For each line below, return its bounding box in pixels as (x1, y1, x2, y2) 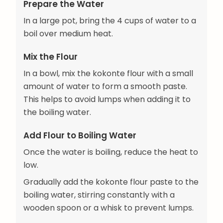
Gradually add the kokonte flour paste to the (23, 176, 199, 188)
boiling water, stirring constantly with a (23, 189, 175, 201)
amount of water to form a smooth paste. (23, 80, 187, 92)
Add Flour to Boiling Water (23, 129, 136, 142)
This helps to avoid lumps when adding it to (23, 93, 191, 105)
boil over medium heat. (23, 27, 113, 39)
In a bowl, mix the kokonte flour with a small (23, 67, 193, 79)
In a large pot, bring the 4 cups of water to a (23, 14, 196, 26)
